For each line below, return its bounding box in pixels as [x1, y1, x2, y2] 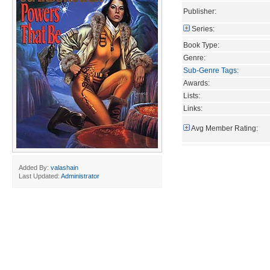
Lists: [183, 91, 200, 100]
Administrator [61, 172, 99, 180]
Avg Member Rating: [191, 124, 258, 133]
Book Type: [183, 40, 219, 49]
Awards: [183, 78, 210, 87]
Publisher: [183, 7, 216, 16]
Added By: [19, 164, 51, 171]
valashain [51, 164, 78, 171]
